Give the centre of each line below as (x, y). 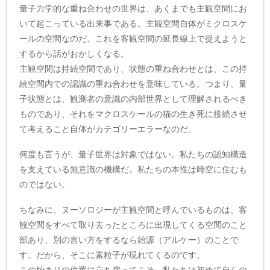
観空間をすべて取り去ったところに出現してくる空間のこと (133, 224)
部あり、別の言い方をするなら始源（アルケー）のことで (129, 240)
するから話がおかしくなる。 (74, 54)
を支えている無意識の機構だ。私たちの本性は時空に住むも (133, 170)
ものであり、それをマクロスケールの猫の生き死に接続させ (133, 114)
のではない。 (45, 185)
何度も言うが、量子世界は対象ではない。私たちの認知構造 (133, 155)
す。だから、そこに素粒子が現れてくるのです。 (112, 255)
